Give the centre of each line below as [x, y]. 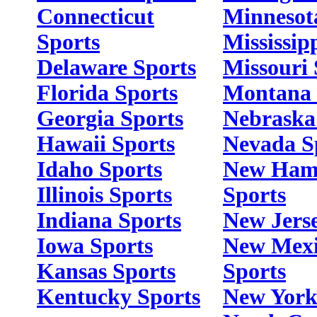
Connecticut [96, 17]
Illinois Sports [104, 195]
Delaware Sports [116, 68]
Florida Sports [107, 93]
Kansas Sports [106, 271]
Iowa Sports [95, 246]
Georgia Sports [110, 119]
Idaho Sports [99, 169]
